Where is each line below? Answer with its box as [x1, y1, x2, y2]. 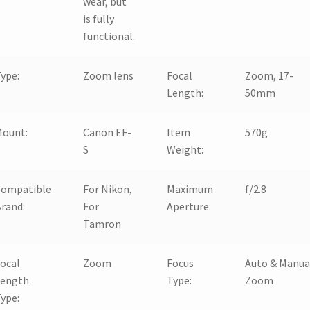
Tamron [83, 216, 122, 230]
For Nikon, [83, 181, 133, 196]
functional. [83, 28, 136, 43]
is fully [83, 11, 115, 26]
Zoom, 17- [245, 68, 294, 82]
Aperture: [167, 199, 212, 213]
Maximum [167, 181, 214, 196]
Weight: [167, 142, 204, 156]
